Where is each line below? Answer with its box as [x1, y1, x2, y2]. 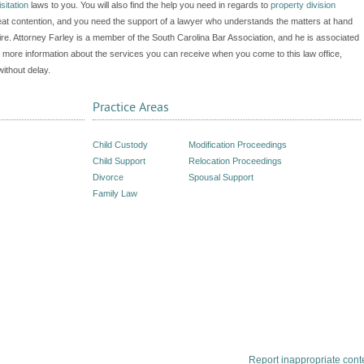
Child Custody [93, 140, 148, 149]
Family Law [93, 188, 137, 198]
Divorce [93, 172, 123, 182]
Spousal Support [188, 172, 253, 182]
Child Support [93, 156, 145, 166]
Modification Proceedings [188, 140, 287, 149]
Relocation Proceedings [188, 156, 282, 166]
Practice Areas [93, 100, 169, 115]
